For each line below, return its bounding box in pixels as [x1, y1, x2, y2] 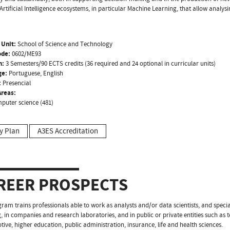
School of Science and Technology [16, 39, 112, 49]
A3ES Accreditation [37, 126, 98, 136]
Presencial [1, 78, 31, 88]
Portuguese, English [7, 68, 63, 78]
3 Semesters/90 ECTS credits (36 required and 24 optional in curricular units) [4, 59, 216, 68]
